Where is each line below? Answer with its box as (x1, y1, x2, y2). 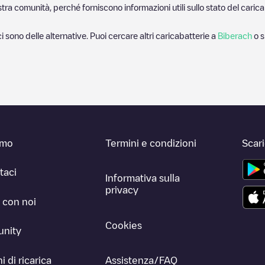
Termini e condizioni (105, 138, 197, 148)
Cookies (105, 220, 143, 230)
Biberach (218, 31, 252, 40)
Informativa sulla (105, 173, 180, 183)
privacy (105, 185, 139, 195)
